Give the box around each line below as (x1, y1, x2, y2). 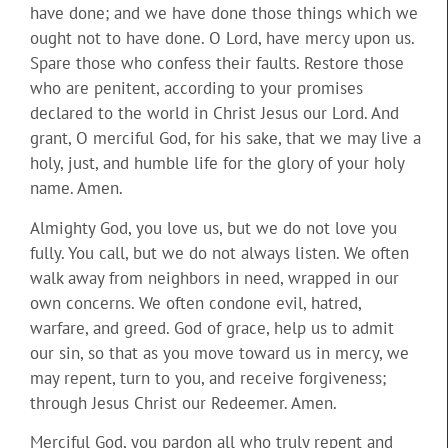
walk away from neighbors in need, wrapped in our (30, 266, 399, 289)
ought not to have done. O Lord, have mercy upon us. (30, 27, 414, 50)
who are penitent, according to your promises (30, 77, 363, 100)
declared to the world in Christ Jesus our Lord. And (30, 102, 399, 125)
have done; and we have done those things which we (30, 2, 418, 25)
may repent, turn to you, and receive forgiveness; (30, 366, 386, 389)
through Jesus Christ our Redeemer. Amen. (30, 391, 337, 414)
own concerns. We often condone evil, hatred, (30, 291, 361, 314)
